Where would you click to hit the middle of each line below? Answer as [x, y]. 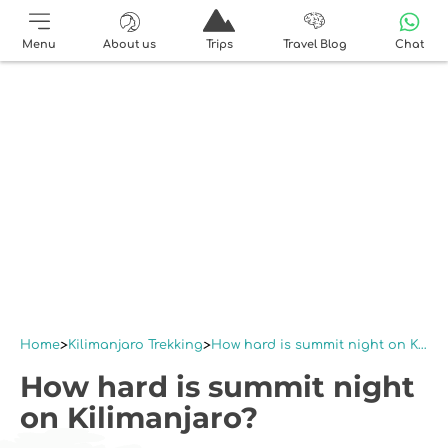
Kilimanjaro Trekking [135, 345]
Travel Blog [314, 44]
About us [130, 44]
